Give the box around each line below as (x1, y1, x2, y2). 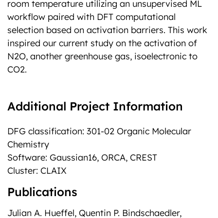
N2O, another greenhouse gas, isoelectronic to (7, 51, 198, 62)
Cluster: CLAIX (7, 165, 67, 176)
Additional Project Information (7, 99, 183, 113)
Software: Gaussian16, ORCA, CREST (7, 152, 157, 163)
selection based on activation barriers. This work (7, 24, 207, 36)
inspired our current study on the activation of (7, 37, 197, 49)
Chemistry (7, 139, 49, 150)
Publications (7, 184, 77, 199)
